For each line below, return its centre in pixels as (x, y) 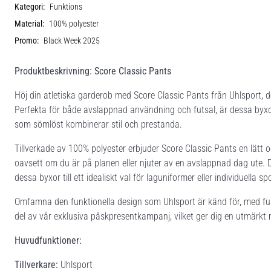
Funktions (66, 7)
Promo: (27, 41)
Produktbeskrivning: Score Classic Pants (93, 71)
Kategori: (30, 7)
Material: (29, 24)
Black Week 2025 (72, 41)
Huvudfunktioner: (48, 240)
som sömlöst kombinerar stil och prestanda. (98, 124)
